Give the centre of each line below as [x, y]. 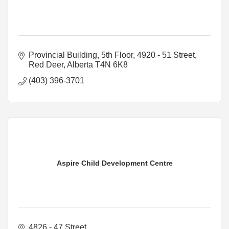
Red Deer [46, 64]
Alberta [80, 64]
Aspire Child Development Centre [114, 163]
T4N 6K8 [111, 64]
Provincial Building [63, 55]
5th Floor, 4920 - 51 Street [148, 55]
